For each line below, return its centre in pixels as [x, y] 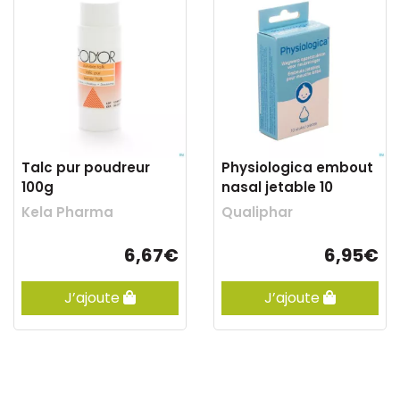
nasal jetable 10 [277, 187]
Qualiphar [257, 212]
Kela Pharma [67, 212]
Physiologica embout [297, 167]
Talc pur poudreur [86, 167]
